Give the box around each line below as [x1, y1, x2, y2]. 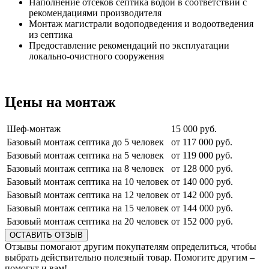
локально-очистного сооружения [29, 50, 166, 61]
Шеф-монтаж [7, 124, 61, 134]
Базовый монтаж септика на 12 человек [7, 190, 169, 201]
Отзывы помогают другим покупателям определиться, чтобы [5, 241, 256, 252]
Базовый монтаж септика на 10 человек [7, 177, 169, 187]
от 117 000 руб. [171, 137, 232, 148]
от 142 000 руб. [171, 190, 233, 201]
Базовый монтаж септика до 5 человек [7, 137, 164, 148]
